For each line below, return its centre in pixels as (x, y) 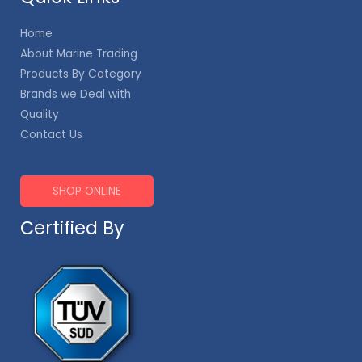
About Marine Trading (79, 53)
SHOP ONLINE (87, 191)
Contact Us (51, 134)
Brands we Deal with (76, 94)
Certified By (72, 228)
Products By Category (81, 74)
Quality (40, 114)
